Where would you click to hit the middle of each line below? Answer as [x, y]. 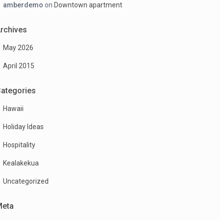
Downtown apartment [88, 5]
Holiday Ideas [23, 127]
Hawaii [13, 109]
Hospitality [19, 145]
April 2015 [19, 66]
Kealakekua [21, 163]
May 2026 [18, 48]
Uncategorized [26, 181]
